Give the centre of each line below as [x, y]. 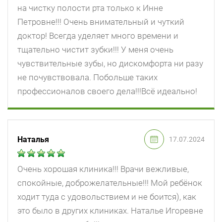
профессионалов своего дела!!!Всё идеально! [107, 91]
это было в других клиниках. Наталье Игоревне [110, 211]
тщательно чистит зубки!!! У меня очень [95, 50]
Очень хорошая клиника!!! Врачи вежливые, [103, 169]
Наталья [33, 139]
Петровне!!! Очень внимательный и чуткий [101, 22]
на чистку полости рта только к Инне [90, 8]
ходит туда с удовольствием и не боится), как [107, 197]
